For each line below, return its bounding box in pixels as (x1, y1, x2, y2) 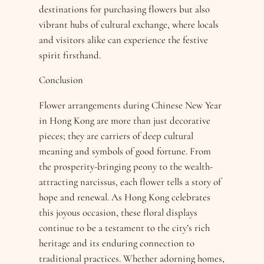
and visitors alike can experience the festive (39, 33, 209, 46)
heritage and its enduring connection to (39, 237, 195, 250)
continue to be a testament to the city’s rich (39, 222, 210, 235)
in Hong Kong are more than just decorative (39, 114, 211, 127)
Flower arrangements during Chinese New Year (39, 99, 222, 112)
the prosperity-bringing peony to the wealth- (39, 160, 213, 173)
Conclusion (39, 74, 84, 87)
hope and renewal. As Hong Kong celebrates (39, 191, 211, 204)
